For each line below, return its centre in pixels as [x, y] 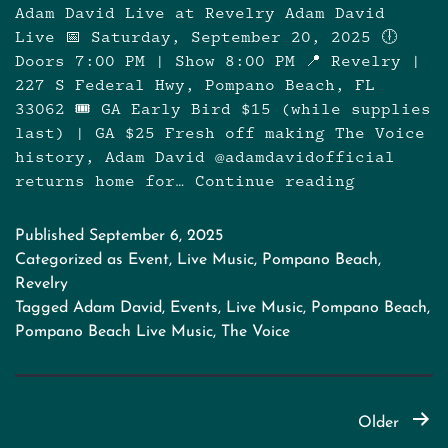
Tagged [44, 307]
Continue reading [275, 181]
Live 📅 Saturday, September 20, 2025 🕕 [206, 37]
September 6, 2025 [156, 235]
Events [194, 307]
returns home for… [105, 181]
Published [52, 235]
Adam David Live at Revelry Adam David [200, 13]
